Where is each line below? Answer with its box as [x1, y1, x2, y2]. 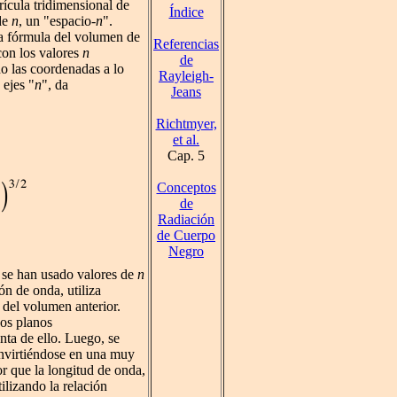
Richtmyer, [155, 116, 217, 131]
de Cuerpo [157, 228, 215, 243]
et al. [173, 132, 199, 147]
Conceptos [156, 180, 216, 195]
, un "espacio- [19, 13, 96, 29]
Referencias [153, 36, 219, 51]
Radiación [158, 212, 214, 227]
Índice [168, 4, 204, 19]
